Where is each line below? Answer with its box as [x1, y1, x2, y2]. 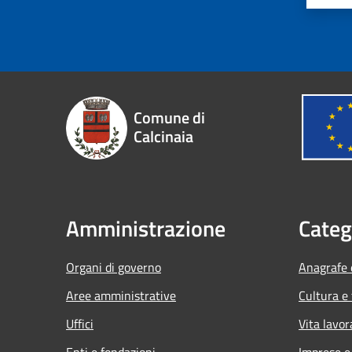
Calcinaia [133, 123, 193, 148]
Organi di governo [66, 257, 161, 277]
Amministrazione [66, 211, 225, 245]
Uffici [66, 313, 93, 333]
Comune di [133, 104, 205, 130]
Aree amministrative [66, 285, 176, 305]
